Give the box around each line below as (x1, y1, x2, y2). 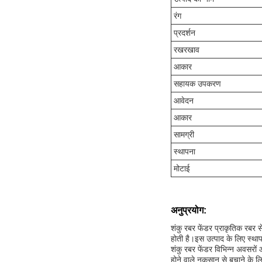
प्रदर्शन (174, 28, 195, 38)
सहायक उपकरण (174, 79, 221, 89)
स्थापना (174, 147, 195, 157)
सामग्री (174, 130, 194, 140)
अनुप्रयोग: (171, 205, 206, 216)
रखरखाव (174, 45, 199, 55)
